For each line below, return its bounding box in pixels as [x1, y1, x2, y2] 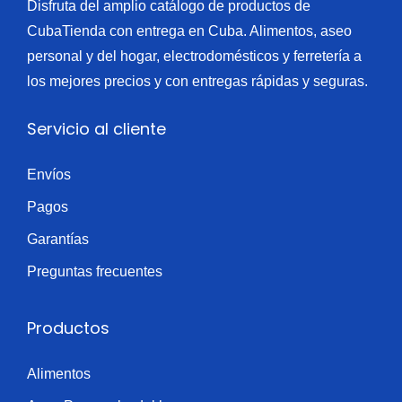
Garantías [27, 232, 89, 248]
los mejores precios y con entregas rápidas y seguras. [27, 74, 368, 90]
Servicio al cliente [27, 118, 166, 141]
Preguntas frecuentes [27, 264, 162, 280]
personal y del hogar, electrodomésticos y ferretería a [27, 48, 362, 65]
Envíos [27, 167, 71, 183]
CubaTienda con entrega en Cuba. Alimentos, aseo [27, 23, 352, 39]
